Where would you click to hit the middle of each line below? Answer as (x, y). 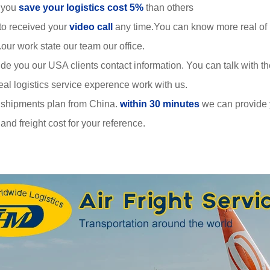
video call (91, 27)
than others (168, 8)
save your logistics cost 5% (81, 8)
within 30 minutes (160, 104)
